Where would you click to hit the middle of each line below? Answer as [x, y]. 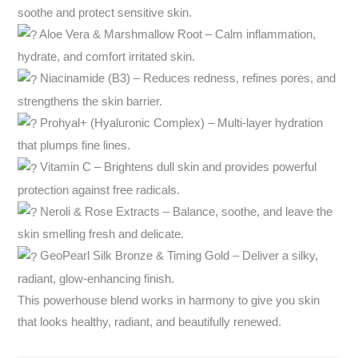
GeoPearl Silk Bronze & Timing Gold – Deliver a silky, [178, 256]
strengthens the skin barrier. [90, 101]
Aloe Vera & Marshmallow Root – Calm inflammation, [177, 34]
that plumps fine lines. [74, 145]
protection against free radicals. [99, 189]
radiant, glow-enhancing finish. [96, 278]
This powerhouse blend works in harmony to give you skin [169, 300]
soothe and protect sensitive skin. [105, 12]
